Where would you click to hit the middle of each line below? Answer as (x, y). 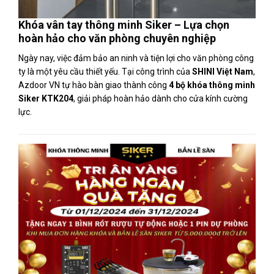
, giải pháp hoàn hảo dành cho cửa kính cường (161, 98)
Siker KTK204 (46, 98)
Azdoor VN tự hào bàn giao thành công (94, 85)
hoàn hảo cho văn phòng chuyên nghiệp (117, 38)
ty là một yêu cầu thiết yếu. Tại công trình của (105, 72)
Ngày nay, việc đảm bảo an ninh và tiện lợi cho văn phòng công (136, 58)
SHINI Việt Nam (223, 72)
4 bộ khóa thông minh (212, 85)
